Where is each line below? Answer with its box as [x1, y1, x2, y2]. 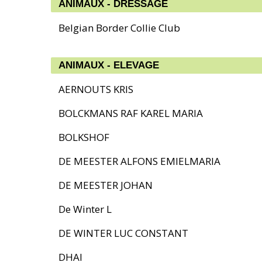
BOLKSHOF [58, 130, 109, 144]
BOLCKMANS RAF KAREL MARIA [58, 106, 203, 120]
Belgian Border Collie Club [58, 21, 180, 35]
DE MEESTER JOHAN [58, 178, 153, 192]
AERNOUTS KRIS [58, 82, 133, 96]
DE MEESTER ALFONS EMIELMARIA [58, 154, 220, 168]
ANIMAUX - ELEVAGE [58, 60, 159, 71]
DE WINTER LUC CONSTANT [58, 226, 188, 240]
